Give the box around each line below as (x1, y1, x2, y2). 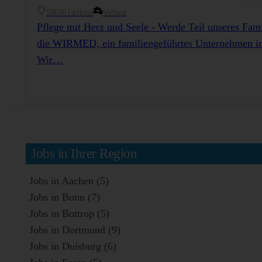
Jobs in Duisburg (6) (29, 240, 116, 252)
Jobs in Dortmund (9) (29, 223, 120, 236)
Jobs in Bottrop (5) (29, 207, 109, 219)
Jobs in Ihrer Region (31, 146, 137, 161)
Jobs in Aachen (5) (29, 174, 109, 187)
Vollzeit (102, 8, 126, 18)
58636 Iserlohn (46, 8, 94, 18)
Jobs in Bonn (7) (29, 191, 100, 203)
